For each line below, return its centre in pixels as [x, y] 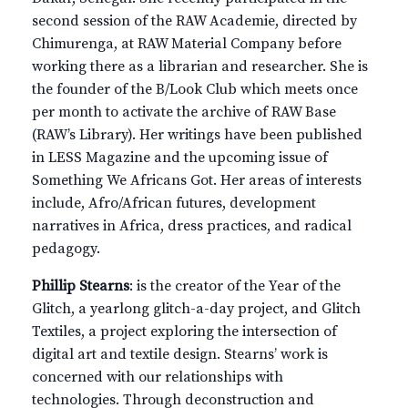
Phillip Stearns [81, 286]
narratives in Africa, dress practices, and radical [192, 225]
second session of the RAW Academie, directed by [194, 20]
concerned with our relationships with [158, 377]
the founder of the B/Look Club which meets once [195, 89]
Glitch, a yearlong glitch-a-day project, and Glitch [196, 308]
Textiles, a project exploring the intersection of [184, 331]
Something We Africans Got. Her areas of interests [197, 180]
